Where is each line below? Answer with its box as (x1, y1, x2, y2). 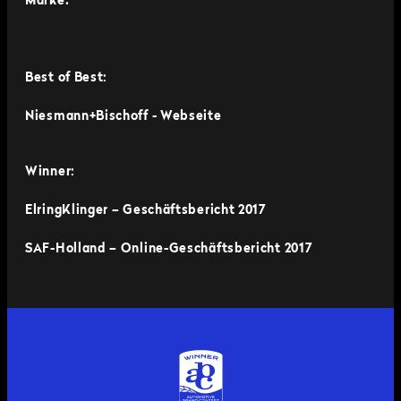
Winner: (25, 166, 75, 178)
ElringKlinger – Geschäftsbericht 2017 (25, 204, 267, 217)
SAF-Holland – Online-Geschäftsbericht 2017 (25, 243, 313, 255)
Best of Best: (25, 72, 108, 84)
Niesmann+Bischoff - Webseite (25, 110, 222, 123)
